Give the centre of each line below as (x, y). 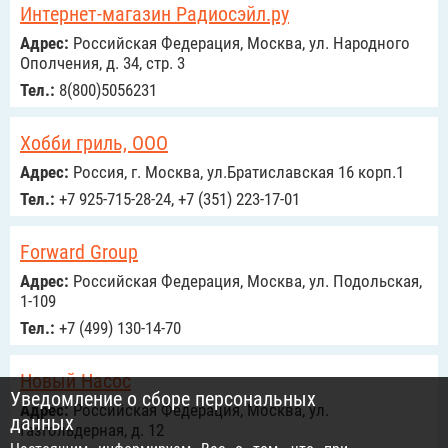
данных (42, 423)
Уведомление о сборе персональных (163, 399)
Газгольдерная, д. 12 (92, 430)
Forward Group (79, 252)
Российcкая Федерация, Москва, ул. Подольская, (245, 281)
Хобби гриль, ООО (94, 143)
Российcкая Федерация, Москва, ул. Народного (239, 43)
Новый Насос (75, 381)
